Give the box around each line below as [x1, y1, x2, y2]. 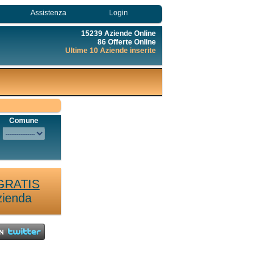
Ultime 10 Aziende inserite [65, 46, 156, 55]
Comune [9, 116, 38, 125]
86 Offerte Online [97, 38, 156, 46]
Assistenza [30, 9, 67, 17]
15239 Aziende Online [81, 29, 156, 38]
